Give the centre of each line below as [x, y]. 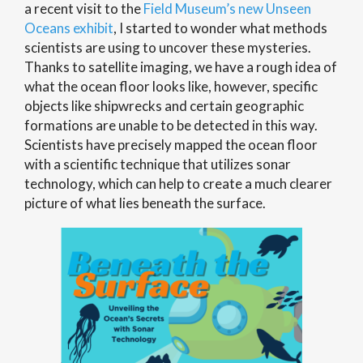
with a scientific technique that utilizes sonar [158, 164]
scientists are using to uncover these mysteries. [168, 47]
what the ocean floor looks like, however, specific [171, 86]
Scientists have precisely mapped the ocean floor [171, 145]
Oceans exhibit [69, 28]
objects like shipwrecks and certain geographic [164, 106]
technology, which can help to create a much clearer [178, 184]
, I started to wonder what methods [220, 28]
